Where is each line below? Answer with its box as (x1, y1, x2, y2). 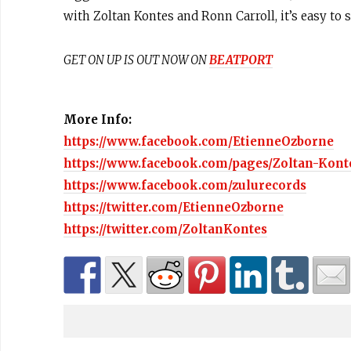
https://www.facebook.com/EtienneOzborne (63, 134, 334, 149)
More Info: (63, 112, 132, 127)
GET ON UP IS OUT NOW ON (63, 52, 209, 67)
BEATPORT (209, 52, 273, 67)
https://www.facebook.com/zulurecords (63, 178, 306, 193)
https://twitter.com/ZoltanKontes (63, 222, 267, 237)
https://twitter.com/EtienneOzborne (63, 200, 284, 215)
